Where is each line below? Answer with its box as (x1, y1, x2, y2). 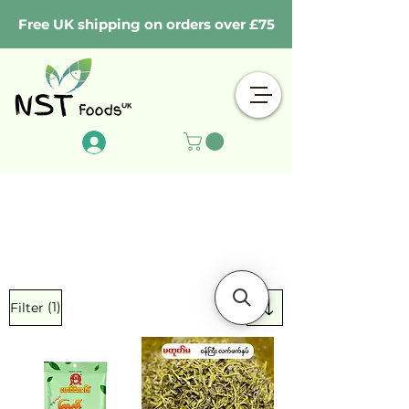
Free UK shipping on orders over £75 (17, 16, 275, 33)
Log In (26, 132, 69, 151)
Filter (10, 299, 44, 316)
